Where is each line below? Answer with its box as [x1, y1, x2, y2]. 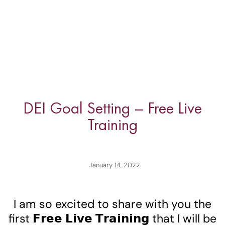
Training [87, 114, 138, 135]
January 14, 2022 [89, 160, 140, 169]
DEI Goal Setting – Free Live [23, 97, 202, 119]
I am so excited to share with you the [14, 196, 211, 211]
